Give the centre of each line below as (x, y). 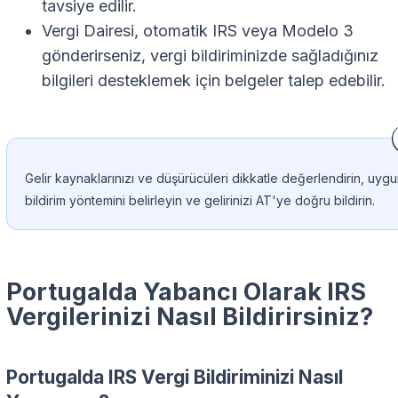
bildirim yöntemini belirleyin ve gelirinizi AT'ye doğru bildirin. (200, 201)
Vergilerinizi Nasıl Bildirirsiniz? (190, 317)
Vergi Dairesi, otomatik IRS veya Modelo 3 (198, 31)
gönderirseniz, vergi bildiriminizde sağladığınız (210, 56)
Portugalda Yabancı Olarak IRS (186, 292)
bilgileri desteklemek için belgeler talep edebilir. (214, 81)
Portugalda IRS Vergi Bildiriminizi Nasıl (175, 378)
